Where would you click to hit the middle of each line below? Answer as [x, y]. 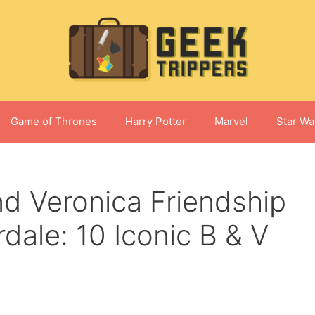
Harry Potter [155, 122]
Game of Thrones [53, 122]
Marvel [231, 122]
